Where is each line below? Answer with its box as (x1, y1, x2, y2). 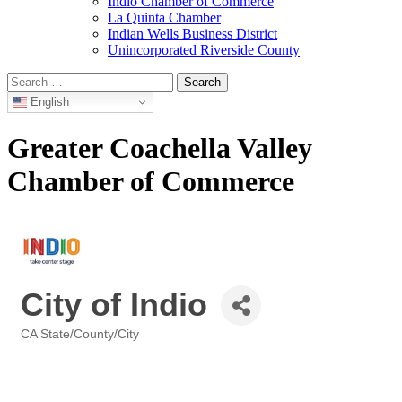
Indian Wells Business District (108, 26, 277, 41)
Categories (20, 339, 79, 354)
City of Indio (21, 286, 207, 324)
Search (6, 72, 45, 87)
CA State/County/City (21, 327, 139, 341)
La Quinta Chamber (108, 10, 221, 25)
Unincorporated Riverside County (108, 42, 300, 57)
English (27, 94, 69, 109)
